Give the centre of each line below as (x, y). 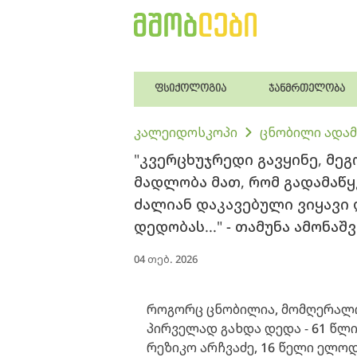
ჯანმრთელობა (307, 89)
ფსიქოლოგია (191, 89)
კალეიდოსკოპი (186, 132)
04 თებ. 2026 (166, 259)
